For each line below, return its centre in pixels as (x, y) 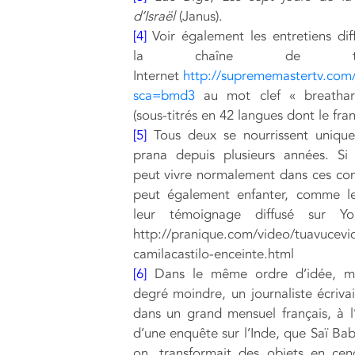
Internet (158, 75)
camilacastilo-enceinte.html (213, 254)
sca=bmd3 (164, 95)
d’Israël (154, 16)
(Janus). (198, 16)
